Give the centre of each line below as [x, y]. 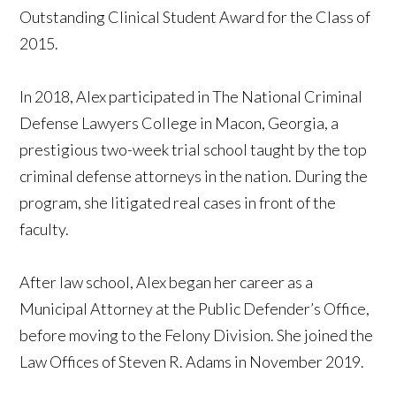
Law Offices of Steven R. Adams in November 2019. [192, 362]
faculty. [45, 229]
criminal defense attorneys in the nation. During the [194, 176]
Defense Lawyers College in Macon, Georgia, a [179, 123]
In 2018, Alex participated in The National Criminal [191, 97]
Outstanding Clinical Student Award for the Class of [195, 17]
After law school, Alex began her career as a [167, 282]
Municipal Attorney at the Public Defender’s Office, [195, 309]
